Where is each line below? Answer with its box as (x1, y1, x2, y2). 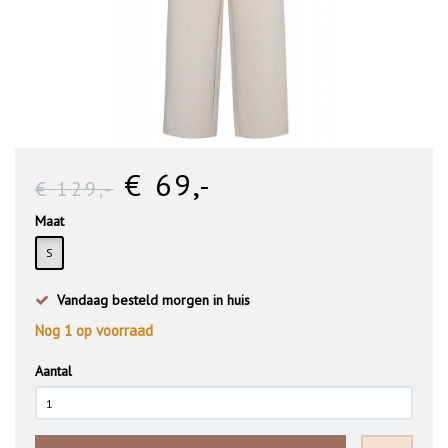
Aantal (35, 362, 72, 381)
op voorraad (72, 321, 153, 341)
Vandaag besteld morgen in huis (49, 291, 250, 310)
